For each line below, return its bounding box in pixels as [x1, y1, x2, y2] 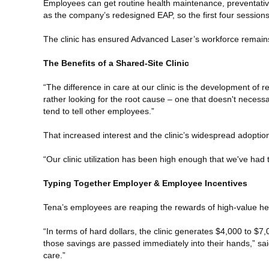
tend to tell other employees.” [43, 106, 154, 116]
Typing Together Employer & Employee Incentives [43, 178, 247, 188]
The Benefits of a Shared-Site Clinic [43, 58, 189, 68]
